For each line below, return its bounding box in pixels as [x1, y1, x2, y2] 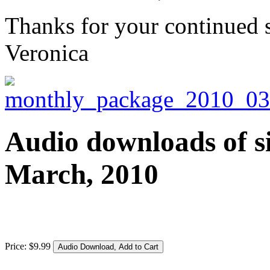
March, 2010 [5, 159, 159, 190]
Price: [5, 240, 29, 251]
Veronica [5, 39, 89, 66]
